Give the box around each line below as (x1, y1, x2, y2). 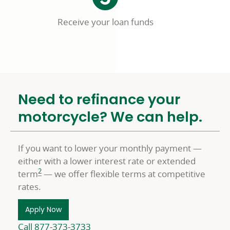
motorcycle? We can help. (18, 107, 202, 127)
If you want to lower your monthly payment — (18, 142, 202, 154)
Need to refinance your (18, 89, 180, 109)
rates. (18, 181, 41, 193)
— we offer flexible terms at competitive (42, 168, 205, 180)
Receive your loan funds (57, 16, 154, 28)
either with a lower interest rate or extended (18, 155, 196, 167)
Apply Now (25, 204, 62, 215)
